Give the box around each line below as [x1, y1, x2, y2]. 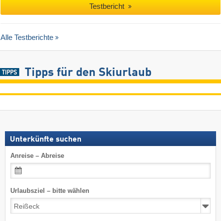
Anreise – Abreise [10, 152, 64, 160]
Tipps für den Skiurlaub [24, 67, 151, 79]
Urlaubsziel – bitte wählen [10, 187, 89, 195]
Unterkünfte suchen [10, 136, 81, 144]
